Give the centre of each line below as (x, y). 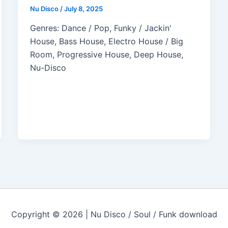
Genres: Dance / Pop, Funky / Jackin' (101, 28)
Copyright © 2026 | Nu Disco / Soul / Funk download (114, 215)
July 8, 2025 (83, 9)
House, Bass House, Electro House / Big (106, 41)
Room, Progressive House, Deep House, (106, 55)
